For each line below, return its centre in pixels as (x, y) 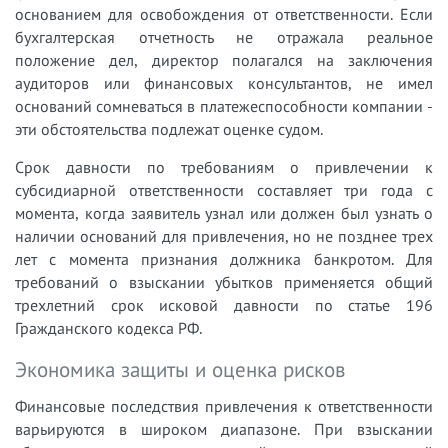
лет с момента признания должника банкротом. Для (224, 258)
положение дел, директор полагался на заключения (224, 59)
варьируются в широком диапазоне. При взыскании (224, 428)
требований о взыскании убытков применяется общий (224, 281)
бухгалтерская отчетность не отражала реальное (224, 36)
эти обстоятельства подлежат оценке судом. (169, 128)
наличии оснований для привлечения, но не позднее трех (224, 235)
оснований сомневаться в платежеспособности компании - (224, 105)
